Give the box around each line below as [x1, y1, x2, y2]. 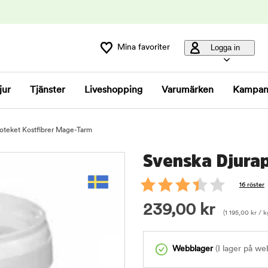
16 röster [239, 182, 264, 188]
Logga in [210, 43, 240, 52]
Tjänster [30, 86, 65, 95]
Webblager [172, 245, 213, 254]
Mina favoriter [117, 43, 170, 52]
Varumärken [162, 86, 214, 95]
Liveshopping [84, 86, 142, 95]
